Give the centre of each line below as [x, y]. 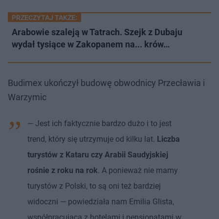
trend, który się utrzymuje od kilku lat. [92, 139]
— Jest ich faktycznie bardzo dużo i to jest [99, 123]
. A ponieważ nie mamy [138, 170]
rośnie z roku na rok [63, 170]
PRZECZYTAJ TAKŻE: [44, 17]
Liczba [168, 139]
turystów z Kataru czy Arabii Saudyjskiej [98, 154]
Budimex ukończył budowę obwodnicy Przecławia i [106, 83]
